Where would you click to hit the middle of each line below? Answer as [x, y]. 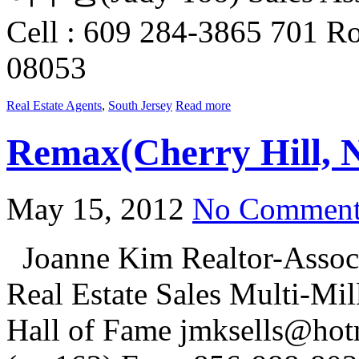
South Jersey [140, 106]
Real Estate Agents [54, 106]
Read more [203, 106]
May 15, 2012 [95, 209]
